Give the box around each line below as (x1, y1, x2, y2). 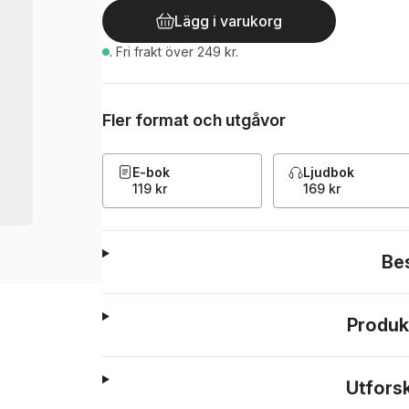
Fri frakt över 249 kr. (116, 44, 238, 59)
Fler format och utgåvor (102, 110, 286, 130)
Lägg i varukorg (174, 12, 282, 30)
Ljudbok (303, 164, 354, 180)
